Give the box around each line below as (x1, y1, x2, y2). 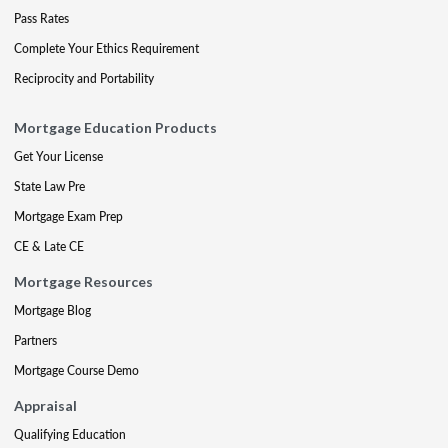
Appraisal (14, 397, 77, 414)
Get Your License (14, 148, 103, 165)
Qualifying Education (14, 426, 126, 443)
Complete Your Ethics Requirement (14, 40, 199, 57)
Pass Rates (14, 10, 69, 27)
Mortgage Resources (14, 273, 153, 290)
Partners (14, 332, 57, 349)
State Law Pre (14, 178, 85, 195)
